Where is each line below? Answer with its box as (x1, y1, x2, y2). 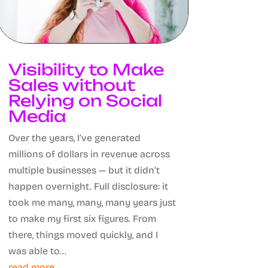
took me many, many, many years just (8, 197, 176, 209)
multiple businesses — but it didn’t (8, 165, 160, 176)
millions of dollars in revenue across (8, 148, 170, 160)
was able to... (8, 245, 66, 257)
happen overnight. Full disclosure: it (8, 181, 168, 193)
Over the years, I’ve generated (8, 132, 141, 144)
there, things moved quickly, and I (8, 229, 158, 241)
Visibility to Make (8, 60, 164, 80)
